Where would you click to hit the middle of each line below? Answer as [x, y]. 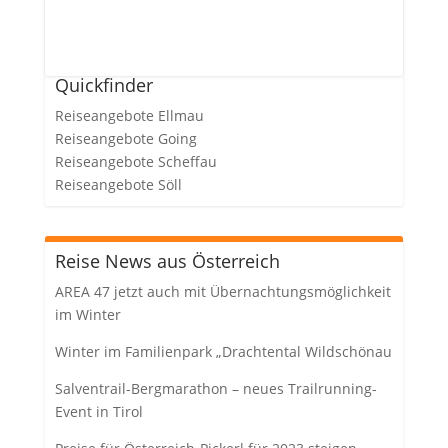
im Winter [87, 315]
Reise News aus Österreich [167, 261]
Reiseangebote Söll [118, 185]
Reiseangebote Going [125, 139]
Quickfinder [103, 85]
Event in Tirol [98, 412]
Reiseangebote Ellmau [129, 116]
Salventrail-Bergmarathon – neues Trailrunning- [215, 389]
